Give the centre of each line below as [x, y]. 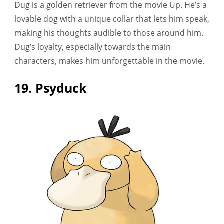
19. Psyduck [51, 88]
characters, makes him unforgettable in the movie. [109, 61]
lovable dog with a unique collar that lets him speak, [112, 19]
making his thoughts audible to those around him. [109, 33]
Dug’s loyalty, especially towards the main [93, 47]
